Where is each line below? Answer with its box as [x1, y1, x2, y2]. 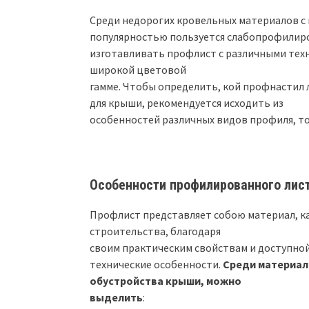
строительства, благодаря [90, 223, 221, 238]
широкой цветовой [90, 62, 186, 77]
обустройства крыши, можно [90, 273, 241, 288]
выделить [90, 290, 143, 304]
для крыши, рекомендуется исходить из [90, 95, 283, 110]
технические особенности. [90, 257, 223, 271]
